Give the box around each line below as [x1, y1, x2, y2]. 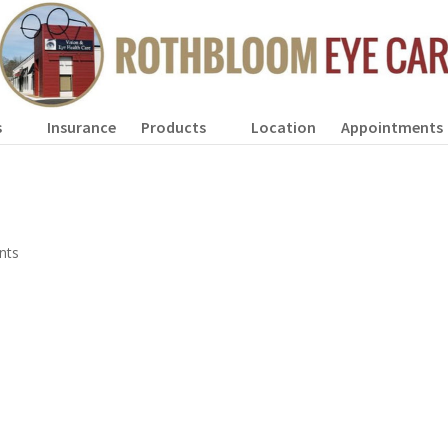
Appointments [341, 117, 443, 137]
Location [251, 117, 316, 137]
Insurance [47, 117, 116, 137]
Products [141, 117, 206, 137]
